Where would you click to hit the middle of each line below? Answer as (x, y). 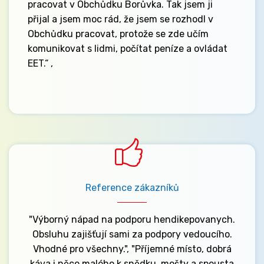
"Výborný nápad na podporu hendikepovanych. (132, 219)
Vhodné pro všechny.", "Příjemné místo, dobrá (132, 249)
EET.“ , (40, 64)
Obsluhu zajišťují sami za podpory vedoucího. (132, 234)
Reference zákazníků (132, 187)
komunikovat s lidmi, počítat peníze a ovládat (128, 49)
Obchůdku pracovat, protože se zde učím (118, 34)
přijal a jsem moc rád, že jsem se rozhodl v (121, 19)
